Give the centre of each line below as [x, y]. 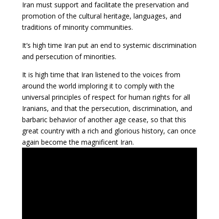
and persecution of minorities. [69, 56]
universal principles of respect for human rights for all [106, 97]
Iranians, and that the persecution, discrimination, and [107, 108]
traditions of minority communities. [77, 27]
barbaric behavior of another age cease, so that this [104, 119]
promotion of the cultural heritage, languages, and [101, 16]
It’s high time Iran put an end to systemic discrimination [109, 45]
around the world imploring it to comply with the [98, 86]
